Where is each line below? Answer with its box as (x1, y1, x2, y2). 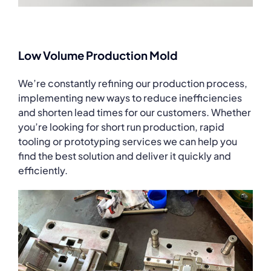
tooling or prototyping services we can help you (18, 134, 237, 148)
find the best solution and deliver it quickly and (18, 149, 231, 162)
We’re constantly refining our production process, (18, 76, 247, 90)
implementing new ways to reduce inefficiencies (18, 91, 242, 104)
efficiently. (18, 163, 68, 177)
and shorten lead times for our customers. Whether (18, 105, 251, 119)
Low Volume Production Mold (18, 48, 178, 62)
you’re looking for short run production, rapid (18, 120, 224, 133)
